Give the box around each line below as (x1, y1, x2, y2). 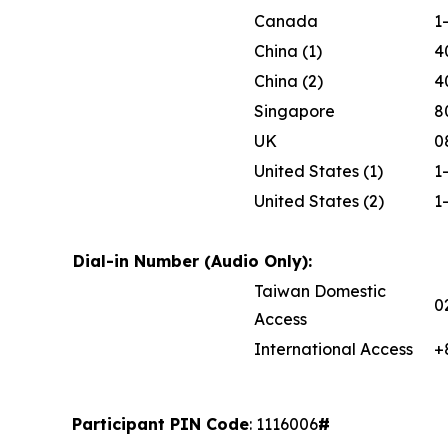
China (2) (254, 70, 323, 91)
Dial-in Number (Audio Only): (73, 250, 312, 271)
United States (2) (254, 190, 384, 211)
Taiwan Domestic (254, 280, 386, 301)
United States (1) (254, 160, 383, 181)
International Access (254, 338, 413, 359)
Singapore (254, 100, 335, 121)
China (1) (254, 40, 322, 61)
